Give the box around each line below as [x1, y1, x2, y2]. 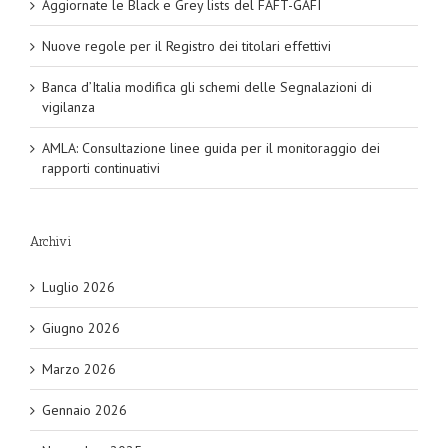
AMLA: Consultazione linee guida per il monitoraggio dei [42, 139, 380, 158]
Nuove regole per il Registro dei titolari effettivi [42, 37, 331, 56]
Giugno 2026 [42, 319, 120, 338]
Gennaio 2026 [42, 401, 127, 420]
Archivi [30, 234, 72, 250]
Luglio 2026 [42, 278, 115, 297]
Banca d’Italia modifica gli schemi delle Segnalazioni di [42, 78, 372, 97]
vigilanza [42, 98, 95, 117]
